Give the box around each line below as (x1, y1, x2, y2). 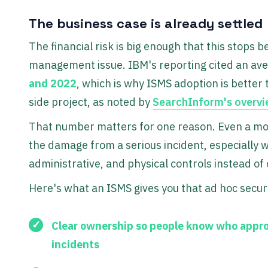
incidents (51, 237, 99, 251)
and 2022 (29, 77, 77, 91)
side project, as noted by (29, 95, 153, 109)
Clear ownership (51, 218, 133, 233)
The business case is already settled (29, 14, 263, 32)
